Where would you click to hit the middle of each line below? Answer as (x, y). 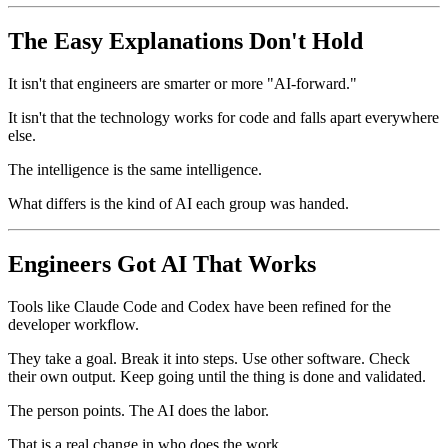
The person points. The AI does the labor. (138, 411)
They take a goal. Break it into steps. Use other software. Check (209, 359)
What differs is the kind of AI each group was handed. (178, 204)
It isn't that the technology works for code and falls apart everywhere (223, 118)
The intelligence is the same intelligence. (135, 170)
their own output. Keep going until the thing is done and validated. (217, 377)
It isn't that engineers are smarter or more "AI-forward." (182, 84)
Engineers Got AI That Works (162, 264)
